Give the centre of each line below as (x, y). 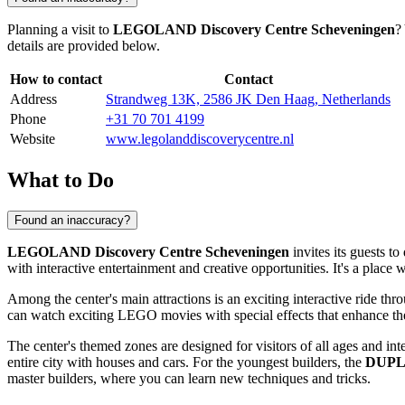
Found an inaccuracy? (72, 220)
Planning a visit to (60, 30)
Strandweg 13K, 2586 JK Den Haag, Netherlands (248, 99)
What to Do (61, 179)
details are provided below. (84, 46)
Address (33, 99)
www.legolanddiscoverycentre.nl (200, 139)
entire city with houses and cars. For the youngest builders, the (186, 362)
